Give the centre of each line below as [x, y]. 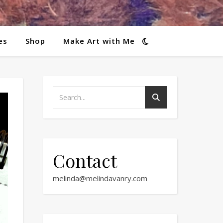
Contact [85, 160]
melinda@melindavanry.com [100, 178]
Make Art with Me [99, 41]
